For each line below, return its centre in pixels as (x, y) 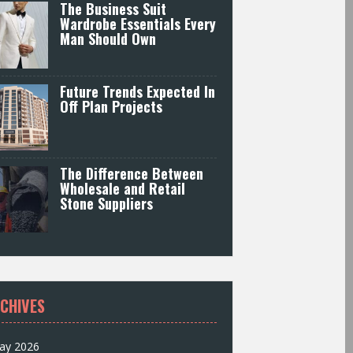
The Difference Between (132, 173)
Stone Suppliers (107, 203)
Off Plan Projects (111, 106)
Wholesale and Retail (123, 188)
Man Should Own (108, 39)
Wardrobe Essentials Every (138, 24)
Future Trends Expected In (138, 91)
